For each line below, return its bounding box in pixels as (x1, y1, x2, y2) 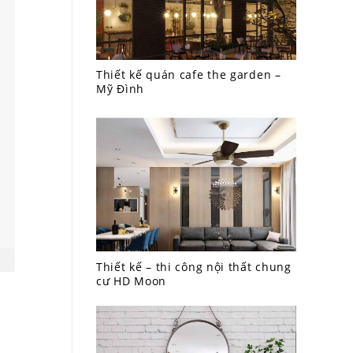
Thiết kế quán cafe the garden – (96, 67, 281, 83)
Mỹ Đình (96, 81, 144, 97)
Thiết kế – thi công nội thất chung (96, 258, 292, 274)
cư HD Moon (96, 273, 166, 288)
